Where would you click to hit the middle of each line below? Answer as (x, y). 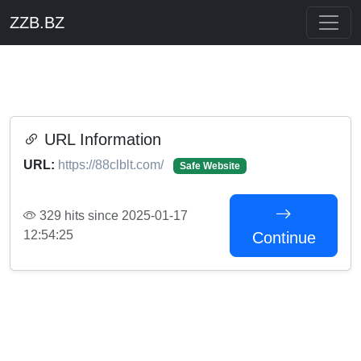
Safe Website (210, 166)
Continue (284, 238)
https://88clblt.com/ (112, 165)
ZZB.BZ (37, 23)
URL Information (100, 139)
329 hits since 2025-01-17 (112, 216)
